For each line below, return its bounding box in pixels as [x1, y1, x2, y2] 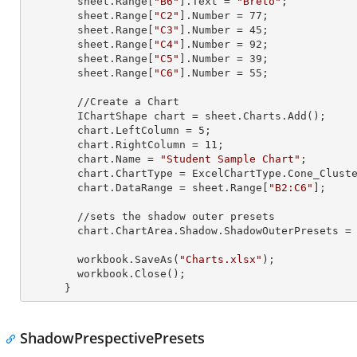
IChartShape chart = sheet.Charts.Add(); [26, 110, 77, 122]
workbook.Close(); [26, 268, 77, 280]
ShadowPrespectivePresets [20, 328, 205, 347]
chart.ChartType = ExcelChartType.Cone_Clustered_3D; [26, 167, 77, 179]
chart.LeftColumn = [77, 124, 198, 136]
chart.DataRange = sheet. [77, 182, 230, 194]
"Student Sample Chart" [160, 153, 300, 165]
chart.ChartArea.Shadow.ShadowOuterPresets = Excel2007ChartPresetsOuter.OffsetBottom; [26, 225, 77, 237]
